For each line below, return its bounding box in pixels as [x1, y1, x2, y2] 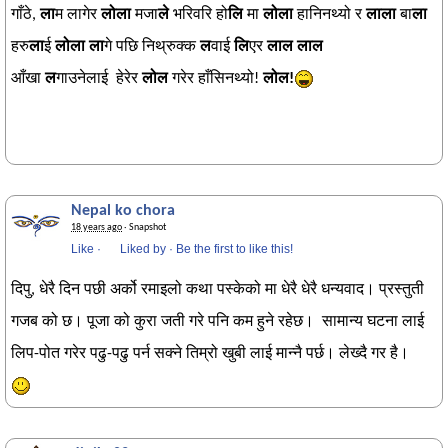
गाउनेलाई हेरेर [56, 71, 142, 88]
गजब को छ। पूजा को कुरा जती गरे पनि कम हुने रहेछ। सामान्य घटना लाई [11, 314, 424, 331]
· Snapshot [122, 222, 166, 234]
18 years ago [71, 222, 122, 234]
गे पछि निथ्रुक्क [104, 39, 200, 56]
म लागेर [55, 7, 101, 24]
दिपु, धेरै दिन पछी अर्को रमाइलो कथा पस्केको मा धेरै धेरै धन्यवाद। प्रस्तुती [11, 282, 424, 299]
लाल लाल [267, 39, 323, 56]
